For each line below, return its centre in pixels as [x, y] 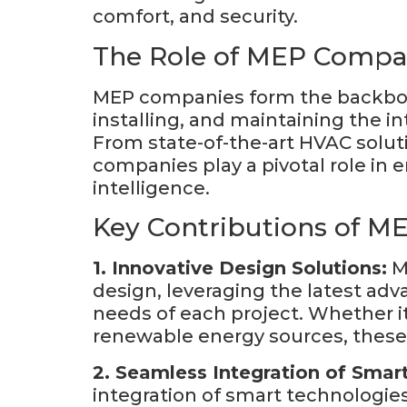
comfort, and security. [195, 17]
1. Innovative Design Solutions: [240, 268]
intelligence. [151, 188]
